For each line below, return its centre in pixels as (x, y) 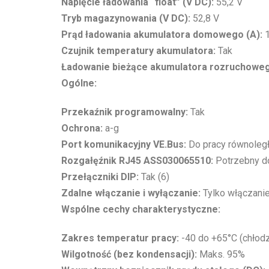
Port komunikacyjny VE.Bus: (124, 145)
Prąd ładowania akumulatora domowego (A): (162, 34)
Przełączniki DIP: (100, 177)
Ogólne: (79, 83)
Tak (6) (154, 177)
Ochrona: (82, 128)
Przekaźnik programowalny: (125, 112)
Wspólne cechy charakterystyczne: (141, 210)
